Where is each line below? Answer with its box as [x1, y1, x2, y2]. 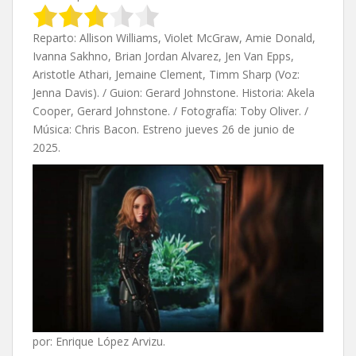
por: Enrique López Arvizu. [33, 333, 165, 349]
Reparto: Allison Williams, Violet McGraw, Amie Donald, [33, 30, 315, 46]
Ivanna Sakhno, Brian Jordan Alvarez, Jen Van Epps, [33, 48, 294, 64]
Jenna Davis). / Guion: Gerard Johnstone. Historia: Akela [33, 85, 315, 101]
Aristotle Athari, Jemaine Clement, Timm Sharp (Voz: [33, 67, 300, 83]
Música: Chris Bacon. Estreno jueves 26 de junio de [33, 122, 295, 137]
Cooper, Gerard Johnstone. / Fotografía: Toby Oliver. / [33, 103, 308, 119]
